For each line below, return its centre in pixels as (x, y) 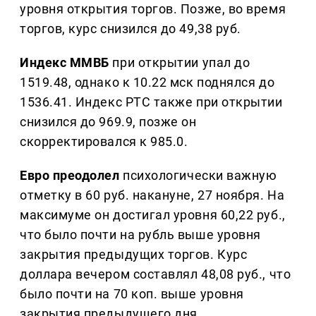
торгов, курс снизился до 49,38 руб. (130, 29)
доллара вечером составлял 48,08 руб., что (156, 274)
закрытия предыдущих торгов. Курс (134, 255)
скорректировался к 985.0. (104, 142)
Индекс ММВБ (65, 63)
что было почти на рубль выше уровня (140, 235)
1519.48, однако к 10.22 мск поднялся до (147, 83)
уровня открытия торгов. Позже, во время (153, 9)
